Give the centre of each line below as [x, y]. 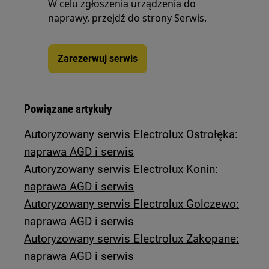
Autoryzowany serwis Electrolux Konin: [121, 169]
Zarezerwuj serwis [98, 59]
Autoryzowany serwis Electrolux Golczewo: [132, 204]
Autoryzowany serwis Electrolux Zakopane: [132, 239]
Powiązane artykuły [68, 109]
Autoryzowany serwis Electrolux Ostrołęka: [131, 134]
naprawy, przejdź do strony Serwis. [128, 18]
